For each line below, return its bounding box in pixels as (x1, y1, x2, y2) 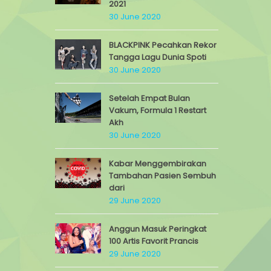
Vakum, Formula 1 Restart (109, 105, 206, 116)
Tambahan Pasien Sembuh (109, 170, 216, 181)
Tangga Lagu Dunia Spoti (109, 51, 206, 63)
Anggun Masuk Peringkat (109, 223, 206, 235)
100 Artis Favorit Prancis (109, 235, 198, 247)
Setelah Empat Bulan (109, 93, 190, 104)
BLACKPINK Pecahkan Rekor (109, 39, 217, 51)
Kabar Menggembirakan (109, 158, 206, 169)
